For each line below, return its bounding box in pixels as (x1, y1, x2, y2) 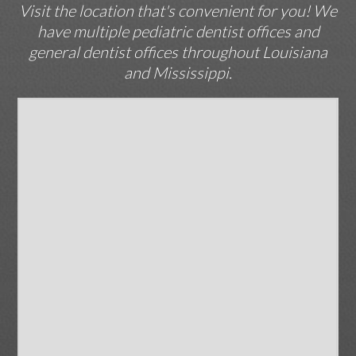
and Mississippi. (124, 63, 232, 83)
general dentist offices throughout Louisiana (29, 42, 327, 63)
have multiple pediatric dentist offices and (37, 21, 319, 42)
